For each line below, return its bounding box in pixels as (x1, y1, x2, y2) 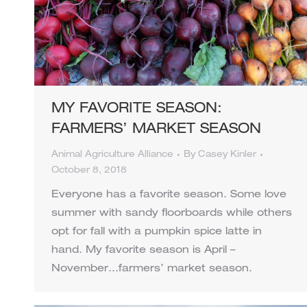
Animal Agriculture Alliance (51, 150, 173, 160)
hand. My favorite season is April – (51, 245, 236, 256)
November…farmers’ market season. (51, 263, 252, 274)
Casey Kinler (198, 150, 256, 160)
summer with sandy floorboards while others (51, 208, 292, 219)
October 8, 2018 (51, 166, 127, 175)
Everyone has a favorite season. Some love (51, 189, 286, 200)
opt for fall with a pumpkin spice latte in (51, 226, 262, 237)
